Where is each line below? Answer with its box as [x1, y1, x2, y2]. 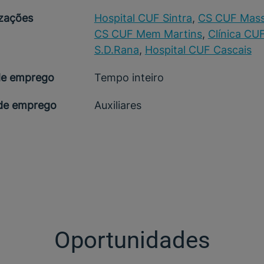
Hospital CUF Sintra [94, 12, 192, 24]
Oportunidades [54, 226, 210, 254]
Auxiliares [94, 99, 141, 111]
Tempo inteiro [94, 71, 164, 84]
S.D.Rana [94, 44, 139, 56]
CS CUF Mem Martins [94, 28, 202, 40]
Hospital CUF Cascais [144, 44, 252, 56]
